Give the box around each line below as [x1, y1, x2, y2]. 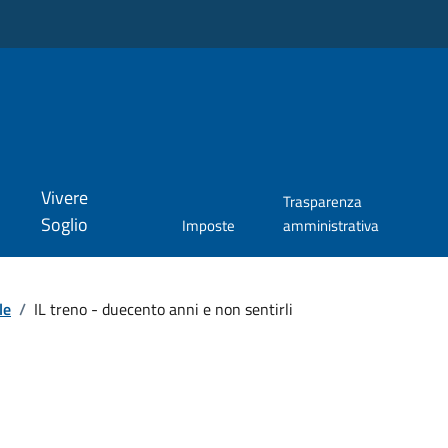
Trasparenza [282, 190, 362, 214]
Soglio [40, 211, 88, 239]
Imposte [182, 214, 235, 238]
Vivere [40, 184, 88, 212]
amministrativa [282, 214, 379, 238]
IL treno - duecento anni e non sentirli [34, 296, 293, 321]
